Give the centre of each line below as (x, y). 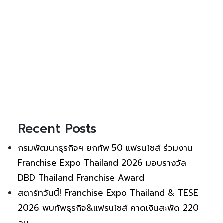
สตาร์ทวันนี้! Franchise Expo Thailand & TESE (108, 192)
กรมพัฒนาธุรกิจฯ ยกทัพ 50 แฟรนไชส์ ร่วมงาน (105, 148)
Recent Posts (57, 128)
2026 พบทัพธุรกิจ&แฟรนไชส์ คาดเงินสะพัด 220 (108, 207)
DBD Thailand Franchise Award (81, 177)
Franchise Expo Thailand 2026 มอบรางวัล (102, 163)
